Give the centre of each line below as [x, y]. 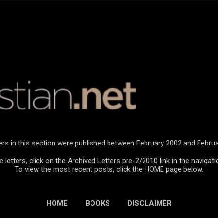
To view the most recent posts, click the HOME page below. [109, 169]
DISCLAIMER [150, 203]
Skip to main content [109, 12]
